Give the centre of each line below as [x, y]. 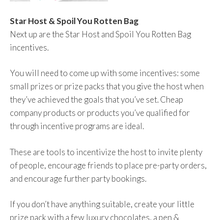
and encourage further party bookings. [78, 178]
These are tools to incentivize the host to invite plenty [106, 152]
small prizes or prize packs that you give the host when [107, 86]
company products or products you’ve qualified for [100, 113]
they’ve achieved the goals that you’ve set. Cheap [96, 99]
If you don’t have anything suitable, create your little [102, 204]
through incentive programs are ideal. [77, 126]
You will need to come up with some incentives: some [105, 73]
